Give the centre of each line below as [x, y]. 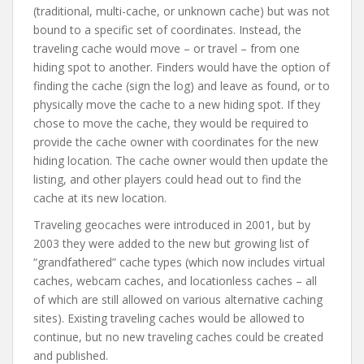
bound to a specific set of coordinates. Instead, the [167, 30]
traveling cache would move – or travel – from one [167, 49]
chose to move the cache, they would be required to [171, 123]
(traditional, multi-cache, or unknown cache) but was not [182, 11]
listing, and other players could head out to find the [167, 180]
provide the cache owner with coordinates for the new [176, 142]
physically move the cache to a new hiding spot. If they [177, 105]
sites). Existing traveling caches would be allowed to [169, 318]
